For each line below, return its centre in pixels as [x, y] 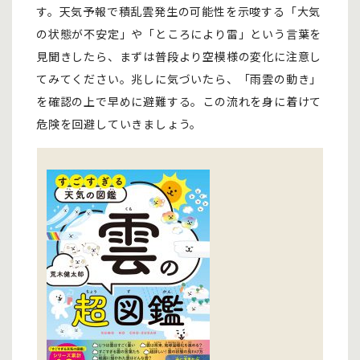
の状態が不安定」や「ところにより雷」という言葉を [179, 34]
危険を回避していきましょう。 [119, 124]
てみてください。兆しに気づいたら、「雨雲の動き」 [179, 79]
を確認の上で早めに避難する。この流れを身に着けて [179, 102]
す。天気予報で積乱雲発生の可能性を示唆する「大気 [179, 12]
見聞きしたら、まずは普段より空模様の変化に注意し [179, 57]
